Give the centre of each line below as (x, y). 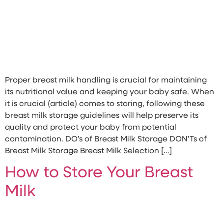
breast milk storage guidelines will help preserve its (102, 116)
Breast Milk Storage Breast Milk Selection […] (88, 151)
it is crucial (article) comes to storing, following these (105, 104)
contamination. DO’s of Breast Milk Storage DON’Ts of (106, 139)
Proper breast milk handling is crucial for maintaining (106, 81)
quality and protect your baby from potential (91, 128)
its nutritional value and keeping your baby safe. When (110, 92)
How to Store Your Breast (99, 174)
